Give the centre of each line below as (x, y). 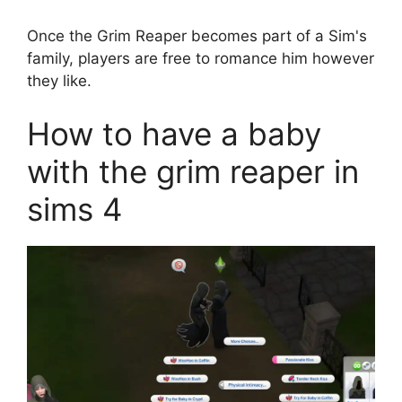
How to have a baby (174, 134)
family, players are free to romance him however (201, 58)
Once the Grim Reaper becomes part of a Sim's (197, 35)
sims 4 (74, 210)
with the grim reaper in (193, 172)
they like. (59, 80)
